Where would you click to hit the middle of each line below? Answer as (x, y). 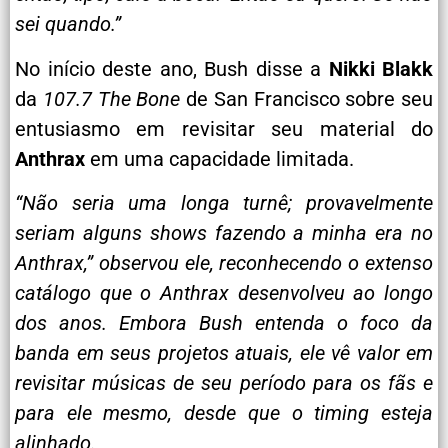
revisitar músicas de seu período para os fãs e (224, 383)
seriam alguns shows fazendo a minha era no (224, 233)
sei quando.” (68, 24)
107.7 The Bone (111, 98)
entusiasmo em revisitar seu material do (224, 128)
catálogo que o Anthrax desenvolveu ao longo (224, 293)
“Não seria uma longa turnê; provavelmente (224, 203)
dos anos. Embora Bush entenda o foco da (224, 323)
